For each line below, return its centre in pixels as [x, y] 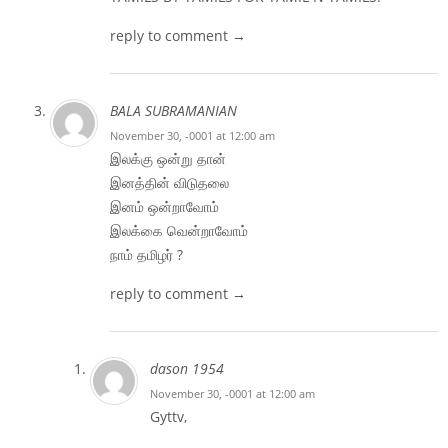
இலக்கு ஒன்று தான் [168, 158]
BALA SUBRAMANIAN [173, 110]
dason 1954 [187, 368]
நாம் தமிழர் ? [146, 254]
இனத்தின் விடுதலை [169, 182]
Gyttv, [168, 416]
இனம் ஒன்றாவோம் [164, 206]
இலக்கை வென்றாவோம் [179, 230]
